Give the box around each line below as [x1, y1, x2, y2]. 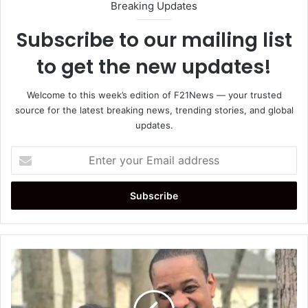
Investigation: [10, 278, 68, 290]
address [10, 190, 45, 202]
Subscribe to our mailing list [16, 27, 292, 54]
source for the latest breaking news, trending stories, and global [14, 104, 294, 116]
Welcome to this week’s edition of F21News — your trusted [26, 89, 282, 101]
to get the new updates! [36, 54, 272, 81]
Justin [10, 250, 36, 261]
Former [10, 293, 41, 305]
